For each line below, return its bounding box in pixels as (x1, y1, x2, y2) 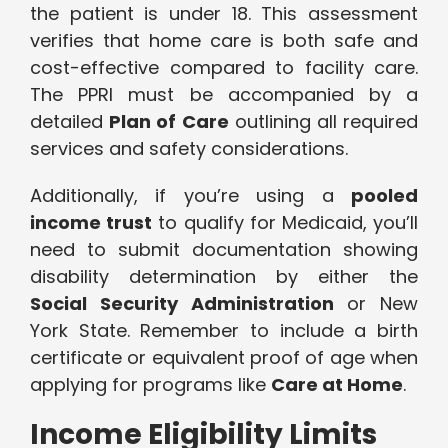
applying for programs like (30, 372, 271, 398)
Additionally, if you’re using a (30, 183, 351, 209)
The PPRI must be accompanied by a (30, 82, 418, 108)
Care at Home (271, 372, 403, 398)
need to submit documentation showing (30, 237, 418, 263)
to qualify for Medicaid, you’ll (152, 210, 419, 236)
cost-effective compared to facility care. (30, 55, 418, 81)
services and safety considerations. (30, 136, 348, 162)
